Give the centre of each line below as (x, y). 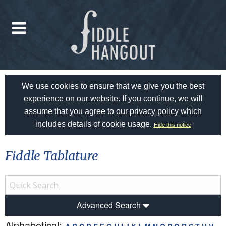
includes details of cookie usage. (94, 124)
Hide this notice (172, 125)
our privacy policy (147, 111)
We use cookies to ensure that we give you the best (113, 86)
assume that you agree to (70, 111)
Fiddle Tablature (52, 156)
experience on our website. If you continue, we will (113, 99)
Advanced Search (110, 205)
